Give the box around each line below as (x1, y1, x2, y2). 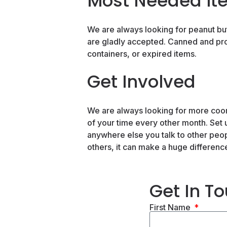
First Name (149, 202, 193, 212)
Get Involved (87, 69, 196, 94)
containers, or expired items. (87, 49, 197, 59)
